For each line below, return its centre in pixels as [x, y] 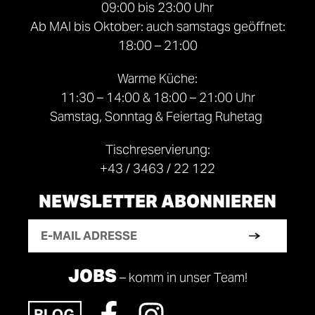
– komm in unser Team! [182, 277]
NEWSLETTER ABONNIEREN [157, 201]
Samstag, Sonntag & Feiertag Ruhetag [157, 116]
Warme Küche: [157, 78]
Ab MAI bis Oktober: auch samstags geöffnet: [157, 26]
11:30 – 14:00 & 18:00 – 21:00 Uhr [157, 97]
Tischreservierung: [157, 149]
